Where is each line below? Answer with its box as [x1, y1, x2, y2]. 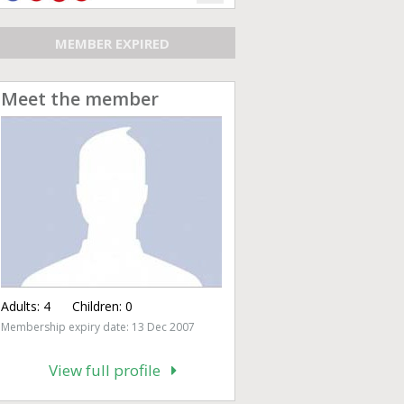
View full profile [48, 360, 171, 381]
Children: [50, 298, 125, 315]
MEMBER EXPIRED [55, 33, 170, 52]
